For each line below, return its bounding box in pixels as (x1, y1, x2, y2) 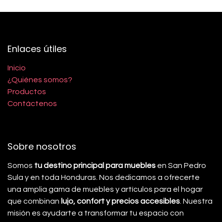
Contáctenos (7, 100, 57, 108)
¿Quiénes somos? (7, 76, 72, 84)
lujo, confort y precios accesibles (61, 197, 180, 205)
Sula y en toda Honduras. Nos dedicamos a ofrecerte (7, 173, 200, 181)
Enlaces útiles (7, 43, 67, 55)
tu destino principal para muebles (33, 162, 156, 169)
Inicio (7, 64, 26, 72)
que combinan (7, 197, 61, 205)
